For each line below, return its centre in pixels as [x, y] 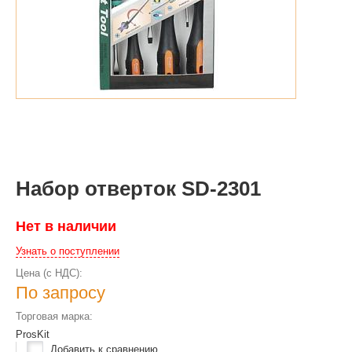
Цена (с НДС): [49, 273]
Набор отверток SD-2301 [138, 189]
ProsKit [33, 334]
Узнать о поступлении [68, 251]
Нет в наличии [66, 226]
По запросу [60, 293]
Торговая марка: [54, 316]
